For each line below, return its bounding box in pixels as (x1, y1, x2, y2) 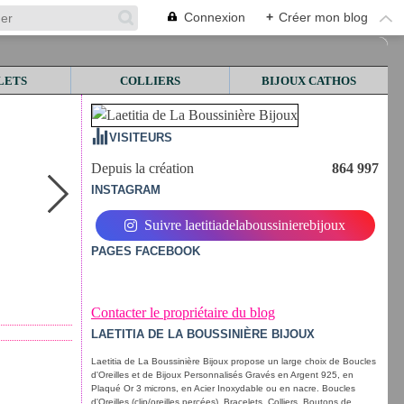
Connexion (184, 10, 245, 24)
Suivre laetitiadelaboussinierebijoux (144, 217, 345, 233)
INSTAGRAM (91, 183, 161, 197)
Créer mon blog (279, 10, 368, 24)
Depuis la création (91, 161, 194, 176)
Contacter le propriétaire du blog (91, 305, 275, 320)
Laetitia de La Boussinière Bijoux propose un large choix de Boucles (91, 356, 376, 366)
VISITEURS (109, 131, 172, 144)
